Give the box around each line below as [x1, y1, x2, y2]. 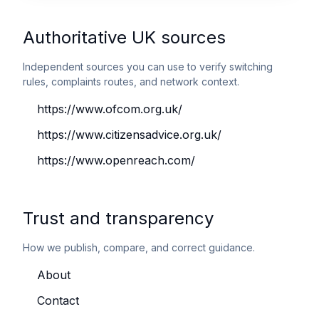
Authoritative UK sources [23, 27, 226, 48]
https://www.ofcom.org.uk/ [37, 102, 182, 116]
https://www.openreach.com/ [37, 153, 195, 167]
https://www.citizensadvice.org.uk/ [37, 127, 221, 142]
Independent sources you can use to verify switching [23, 61, 273, 73]
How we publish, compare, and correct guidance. [23, 241, 255, 253]
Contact [37, 293, 79, 308]
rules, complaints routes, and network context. [23, 75, 239, 88]
